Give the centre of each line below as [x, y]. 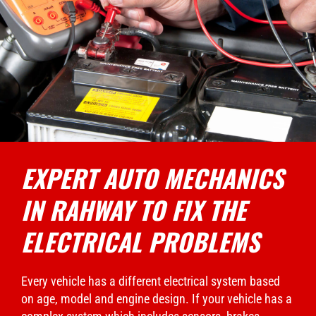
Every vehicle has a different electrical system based [151, 281]
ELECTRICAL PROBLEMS [140, 241]
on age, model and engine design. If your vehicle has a [157, 298]
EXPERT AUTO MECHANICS [152, 177]
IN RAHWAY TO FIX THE [134, 209]
